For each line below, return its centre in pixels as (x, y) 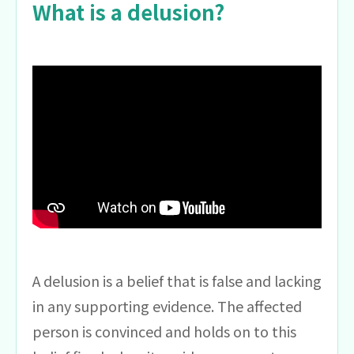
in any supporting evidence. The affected (167, 305)
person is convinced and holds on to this (164, 331)
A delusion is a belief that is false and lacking (177, 280)
